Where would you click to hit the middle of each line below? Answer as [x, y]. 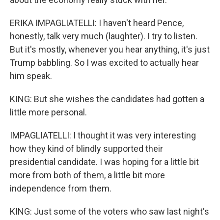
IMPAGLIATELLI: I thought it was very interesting [103, 135]
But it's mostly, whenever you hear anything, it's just [110, 49]
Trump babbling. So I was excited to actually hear [104, 63]
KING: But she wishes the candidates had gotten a [107, 99]
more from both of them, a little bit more [87, 175]
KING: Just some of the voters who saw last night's [110, 211]
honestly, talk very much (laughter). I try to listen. [104, 36]
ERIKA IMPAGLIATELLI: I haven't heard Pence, [97, 23]
